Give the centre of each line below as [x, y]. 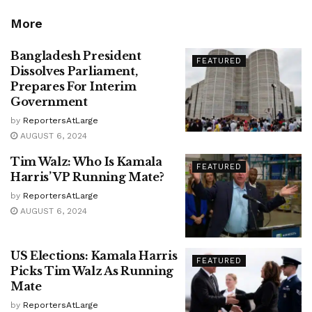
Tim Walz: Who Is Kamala [86, 162]
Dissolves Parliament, [74, 71]
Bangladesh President [76, 56]
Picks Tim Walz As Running [92, 271]
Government [49, 102]
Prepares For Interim [73, 87]
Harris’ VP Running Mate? [87, 177]
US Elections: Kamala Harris [94, 255]
